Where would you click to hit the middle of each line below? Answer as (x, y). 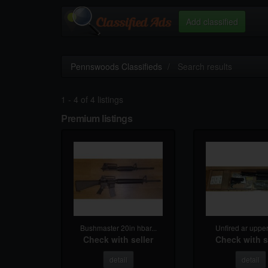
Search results (205, 66)
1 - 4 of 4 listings (92, 99)
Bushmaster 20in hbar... (118, 228)
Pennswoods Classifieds (116, 66)
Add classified (212, 22)
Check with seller (118, 240)
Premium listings (97, 118)
